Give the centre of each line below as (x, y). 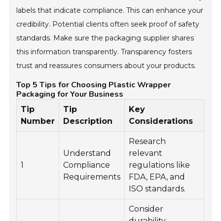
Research (147, 142)
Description (88, 121)
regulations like (160, 165)
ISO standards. (157, 189)
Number (38, 121)
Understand (87, 153)
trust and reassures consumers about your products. (106, 66)
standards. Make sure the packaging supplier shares (105, 38)
